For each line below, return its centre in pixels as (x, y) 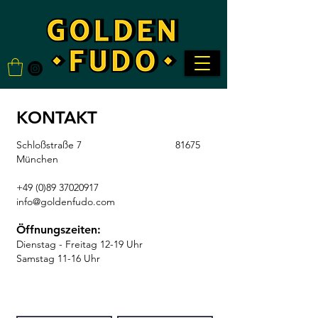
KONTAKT (57, 117)
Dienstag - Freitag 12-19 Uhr (79, 244)
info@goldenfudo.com (74, 202)
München (37, 159)
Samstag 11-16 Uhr (75, 258)
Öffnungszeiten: (59, 230)
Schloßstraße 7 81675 (108, 145)
